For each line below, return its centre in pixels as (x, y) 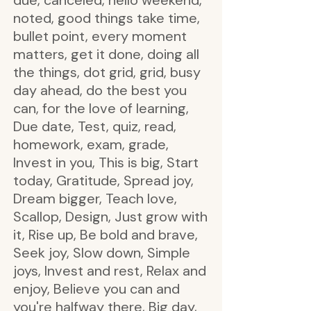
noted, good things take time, (107, 18)
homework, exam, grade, (91, 144)
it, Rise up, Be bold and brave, (106, 235)
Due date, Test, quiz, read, (95, 126)
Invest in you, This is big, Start (106, 162)
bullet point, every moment (100, 36)
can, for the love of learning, (101, 108)
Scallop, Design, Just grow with (110, 217)
